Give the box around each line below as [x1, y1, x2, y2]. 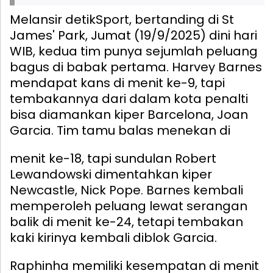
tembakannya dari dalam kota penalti [10, 90, 248, 107]
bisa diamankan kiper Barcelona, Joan [10, 105, 248, 123]
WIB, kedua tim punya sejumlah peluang [10, 42, 258, 60]
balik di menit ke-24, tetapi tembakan [10, 213, 243, 230]
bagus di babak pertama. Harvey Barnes [10, 58, 262, 76]
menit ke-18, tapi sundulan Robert [10, 149, 216, 167]
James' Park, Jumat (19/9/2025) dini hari [10, 26, 257, 44]
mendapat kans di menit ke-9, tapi [10, 74, 225, 91]
